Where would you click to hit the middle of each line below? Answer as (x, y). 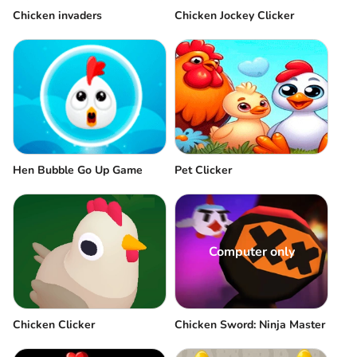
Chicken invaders (57, 15)
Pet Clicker (203, 170)
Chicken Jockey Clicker (234, 15)
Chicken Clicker (54, 325)
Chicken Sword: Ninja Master (250, 325)
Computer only (251, 251)
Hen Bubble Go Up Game (78, 170)
